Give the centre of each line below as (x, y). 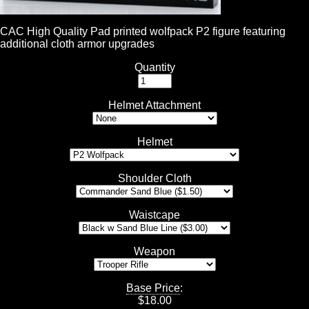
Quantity (154, 68)
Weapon (154, 252)
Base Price (153, 288)
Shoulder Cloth (154, 179)
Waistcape (154, 215)
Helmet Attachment (154, 106)
